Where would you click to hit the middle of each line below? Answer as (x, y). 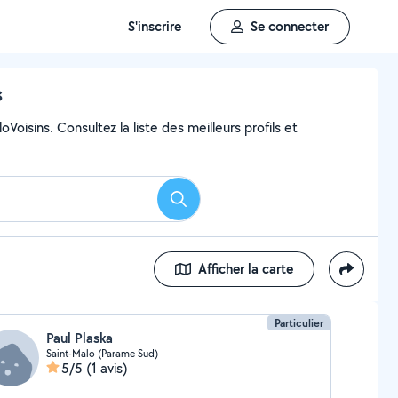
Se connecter (290, 26)
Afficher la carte (246, 269)
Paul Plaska (79, 338)
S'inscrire (155, 26)
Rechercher (211, 204)
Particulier (299, 323)
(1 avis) (107, 368)
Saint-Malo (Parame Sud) (102, 353)
